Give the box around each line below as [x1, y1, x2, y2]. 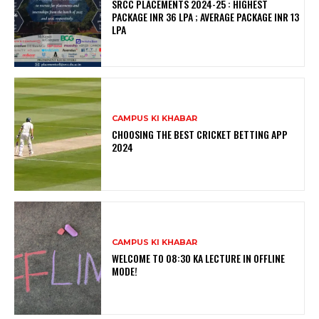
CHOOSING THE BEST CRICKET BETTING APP [112, 127, 288, 142]
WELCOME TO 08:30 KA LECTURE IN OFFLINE [112, 251, 286, 266]
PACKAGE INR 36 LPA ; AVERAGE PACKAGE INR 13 [112, 9, 300, 25]
